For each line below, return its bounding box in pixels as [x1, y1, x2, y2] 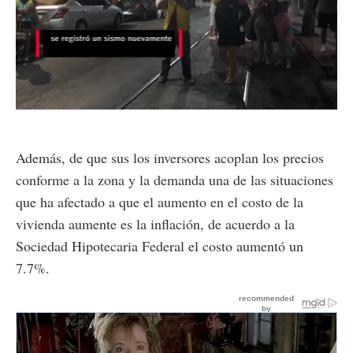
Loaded [143, 95, 173, 104]
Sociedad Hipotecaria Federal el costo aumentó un [16, 236, 303, 256]
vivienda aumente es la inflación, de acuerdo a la [16, 214, 295, 234]
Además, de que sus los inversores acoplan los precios [16, 148, 324, 168]
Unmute [47, 96, 76, 106]
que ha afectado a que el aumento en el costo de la [16, 192, 303, 212]
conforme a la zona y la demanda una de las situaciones [16, 170, 333, 190]
